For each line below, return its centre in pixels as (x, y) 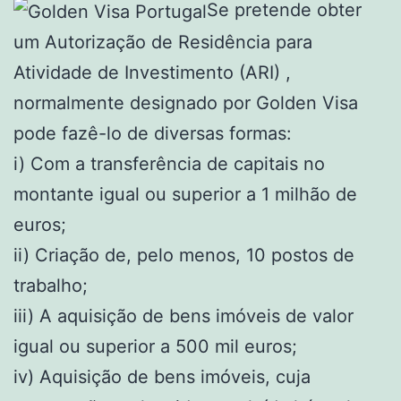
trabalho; (53, 285)
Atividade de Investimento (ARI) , (152, 72)
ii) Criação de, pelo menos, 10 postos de (184, 255)
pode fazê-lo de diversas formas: (153, 133)
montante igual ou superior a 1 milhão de (185, 194)
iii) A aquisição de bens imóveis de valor (183, 316)
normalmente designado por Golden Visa (186, 102)
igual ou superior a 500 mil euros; (155, 346)
